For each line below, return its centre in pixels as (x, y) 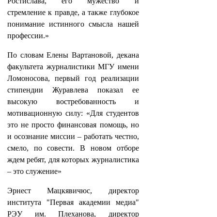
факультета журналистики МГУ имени (73, 67)
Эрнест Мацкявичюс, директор (73, 191)
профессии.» (28, 36)
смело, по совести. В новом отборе (73, 148)
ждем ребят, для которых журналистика (73, 160)
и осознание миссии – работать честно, (73, 136)
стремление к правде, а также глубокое (73, 12)
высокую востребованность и (73, 101)
